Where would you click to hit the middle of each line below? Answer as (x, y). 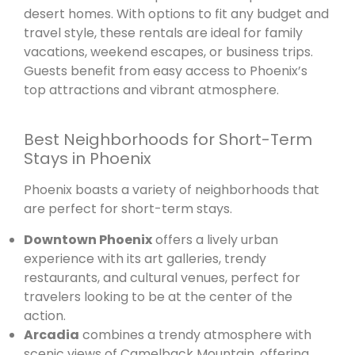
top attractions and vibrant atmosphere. (151, 90)
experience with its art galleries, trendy (145, 258)
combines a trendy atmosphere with (195, 334)
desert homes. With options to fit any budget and (176, 13)
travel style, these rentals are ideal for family (163, 32)
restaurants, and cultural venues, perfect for (162, 277)
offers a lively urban (215, 239)
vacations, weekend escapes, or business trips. (168, 52)
